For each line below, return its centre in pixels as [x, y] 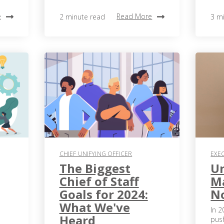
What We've [94, 207]
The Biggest [95, 168]
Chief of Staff [99, 181]
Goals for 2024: [103, 194]
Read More [134, 16]
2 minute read [82, 16]
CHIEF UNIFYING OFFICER [96, 154]
